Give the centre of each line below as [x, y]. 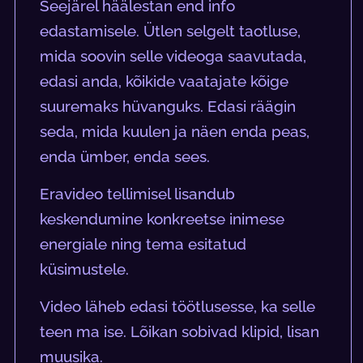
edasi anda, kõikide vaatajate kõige [164, 81]
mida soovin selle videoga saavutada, [173, 56]
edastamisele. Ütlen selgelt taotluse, [171, 31]
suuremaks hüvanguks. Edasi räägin [168, 107]
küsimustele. [85, 269]
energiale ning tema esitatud [143, 244]
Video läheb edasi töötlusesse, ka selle [178, 307]
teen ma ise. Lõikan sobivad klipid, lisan [180, 332]
